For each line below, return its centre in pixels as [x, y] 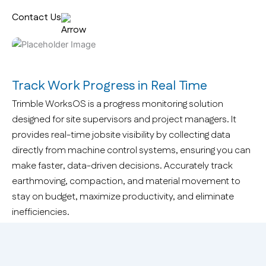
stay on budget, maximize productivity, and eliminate [123, 197]
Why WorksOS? [58, 248]
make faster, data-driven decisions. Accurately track [122, 166]
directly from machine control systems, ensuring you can [131, 151]
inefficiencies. [41, 213]
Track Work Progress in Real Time [110, 86]
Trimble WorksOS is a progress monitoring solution [118, 104]
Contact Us [37, 18]
